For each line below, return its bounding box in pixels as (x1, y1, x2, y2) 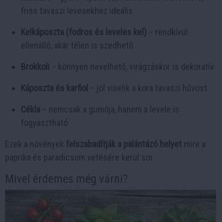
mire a (182, 139, 206, 149)
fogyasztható (21, 117, 68, 128)
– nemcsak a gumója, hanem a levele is (40, 104, 179, 114)
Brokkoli (21, 61, 50, 72)
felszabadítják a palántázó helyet (66, 139, 182, 149)
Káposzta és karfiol (21, 83, 88, 93)
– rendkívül (147, 27, 188, 37)
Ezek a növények (5, 139, 66, 149)
